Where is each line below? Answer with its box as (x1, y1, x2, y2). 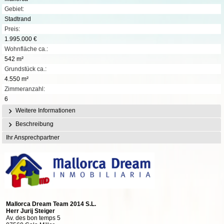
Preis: (4, 25, 20, 32)
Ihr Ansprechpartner (6, 133, 59, 141)
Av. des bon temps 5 (6, 214, 60, 222)
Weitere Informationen (14, 106, 75, 114)
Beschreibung (14, 120, 53, 127)
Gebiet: (4, 5, 24, 12)
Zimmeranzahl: (4, 85, 45, 92)
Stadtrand (4, 15, 31, 22)
